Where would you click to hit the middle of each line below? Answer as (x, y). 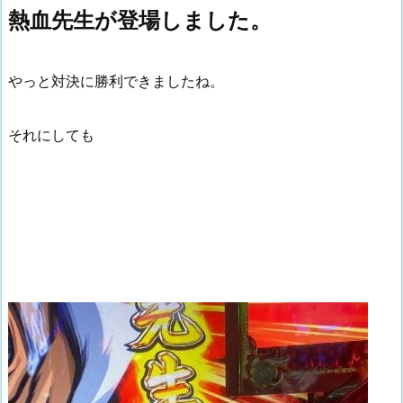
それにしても (51, 135)
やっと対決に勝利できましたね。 (116, 81)
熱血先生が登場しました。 (140, 20)
